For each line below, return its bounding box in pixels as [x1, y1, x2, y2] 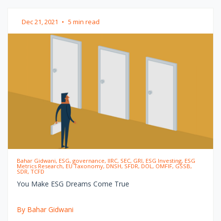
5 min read [68, 17, 100, 26]
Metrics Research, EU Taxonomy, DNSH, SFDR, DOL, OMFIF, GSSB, [16, 162, 192, 170]
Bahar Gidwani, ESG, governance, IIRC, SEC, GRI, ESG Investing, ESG [16, 156, 195, 164]
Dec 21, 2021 [22, 17, 60, 26]
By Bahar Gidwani [16, 204, 74, 214]
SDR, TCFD [16, 167, 44, 175]
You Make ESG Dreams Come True [16, 179, 129, 188]
